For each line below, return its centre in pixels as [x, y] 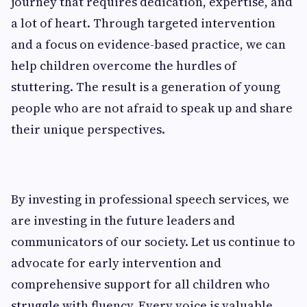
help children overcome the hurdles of [124, 65]
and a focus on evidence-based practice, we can [148, 44]
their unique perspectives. [88, 129]
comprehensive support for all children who [140, 284]
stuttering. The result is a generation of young [146, 86]
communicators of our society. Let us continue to [153, 241]
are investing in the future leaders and [123, 220]
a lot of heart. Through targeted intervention [143, 23]
